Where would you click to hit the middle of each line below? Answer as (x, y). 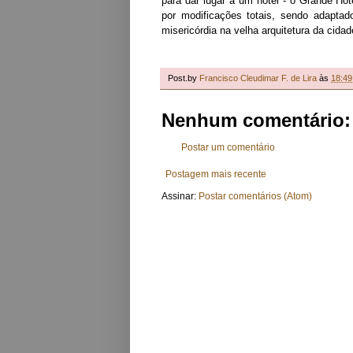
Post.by (184, 78)
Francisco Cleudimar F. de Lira (258, 78)
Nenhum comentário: (256, 121)
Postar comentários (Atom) (255, 197)
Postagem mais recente (216, 175)
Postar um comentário (228, 148)
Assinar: (180, 197)
